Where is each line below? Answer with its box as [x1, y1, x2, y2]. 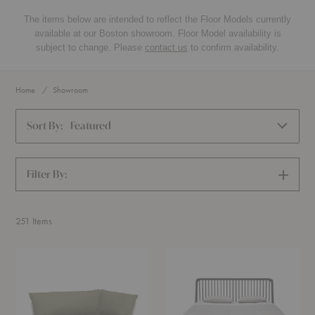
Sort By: [27, 118, 63, 132]
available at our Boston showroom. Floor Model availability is [34, 27, 281, 39]
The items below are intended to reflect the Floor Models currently [24, 13, 291, 25]
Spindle [165, 245, 193, 259]
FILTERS [278, 179, 313, 193]
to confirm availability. [188, 41, 279, 53]
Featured [70, 118, 111, 132]
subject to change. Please [36, 41, 145, 53]
